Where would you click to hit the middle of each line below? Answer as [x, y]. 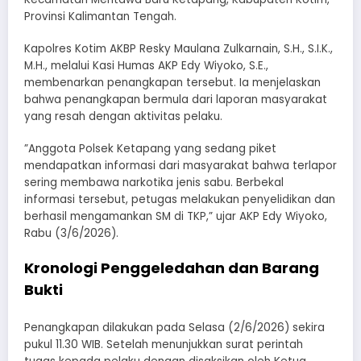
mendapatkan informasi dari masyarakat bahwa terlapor [180, 166]
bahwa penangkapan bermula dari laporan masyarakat [176, 100]
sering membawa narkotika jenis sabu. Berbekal [154, 183]
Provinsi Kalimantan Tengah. [100, 16]
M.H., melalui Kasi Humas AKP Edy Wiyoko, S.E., [146, 66]
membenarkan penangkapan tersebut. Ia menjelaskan [172, 83]
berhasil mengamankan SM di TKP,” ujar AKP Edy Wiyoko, [176, 217]
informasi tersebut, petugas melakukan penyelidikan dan [180, 200]
